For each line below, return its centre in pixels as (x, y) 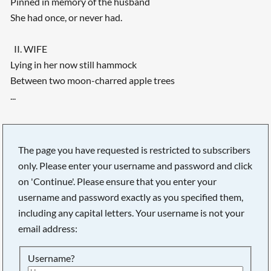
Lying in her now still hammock (73, 65)
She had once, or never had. (66, 18)
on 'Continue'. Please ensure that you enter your (118, 181)
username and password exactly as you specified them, (131, 197)
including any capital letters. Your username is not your (132, 212)
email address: (48, 228)
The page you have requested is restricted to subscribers (135, 149)
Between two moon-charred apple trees (92, 80)
